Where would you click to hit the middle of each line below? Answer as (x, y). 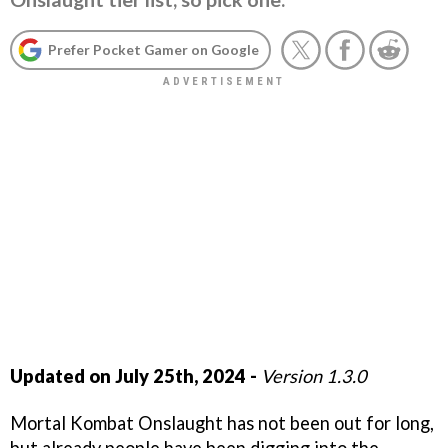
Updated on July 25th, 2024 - (133, 375)
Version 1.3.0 (316, 375)
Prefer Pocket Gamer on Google (153, 49)
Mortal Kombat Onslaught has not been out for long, (222, 422)
